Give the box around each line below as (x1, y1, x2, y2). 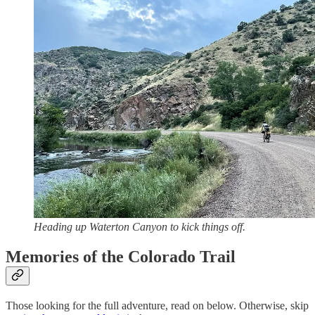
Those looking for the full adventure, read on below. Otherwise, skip (6, 299, 309, 311)
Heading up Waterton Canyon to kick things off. (34, 220, 245, 233)
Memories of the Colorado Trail (6, 247, 236, 266)
